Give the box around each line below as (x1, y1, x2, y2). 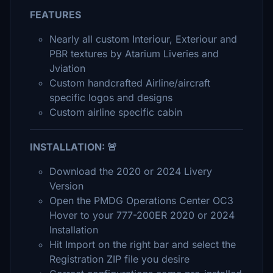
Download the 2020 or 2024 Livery (49, 165, 212, 177)
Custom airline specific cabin (49, 106, 182, 118)
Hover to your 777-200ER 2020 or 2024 (49, 209, 235, 221)
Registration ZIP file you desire (49, 253, 190, 265)
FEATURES (30, 9, 81, 21)
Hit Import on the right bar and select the (49, 238, 236, 250)
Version (49, 180, 83, 192)
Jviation (49, 62, 85, 74)
